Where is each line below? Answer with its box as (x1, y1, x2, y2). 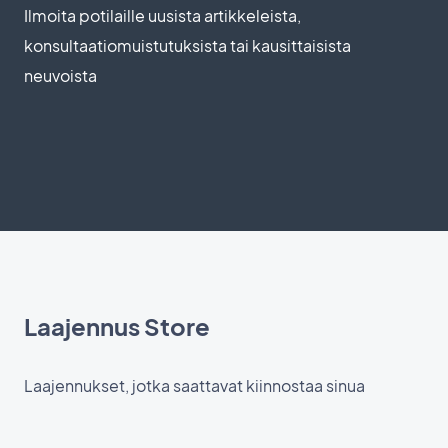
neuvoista (24, 65, 97, 87)
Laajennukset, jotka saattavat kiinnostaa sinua (24, 375, 365, 397)
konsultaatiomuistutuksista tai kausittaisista (24, 35, 351, 57)
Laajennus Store (24, 311, 210, 342)
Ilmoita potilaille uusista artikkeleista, (24, 5, 301, 27)
